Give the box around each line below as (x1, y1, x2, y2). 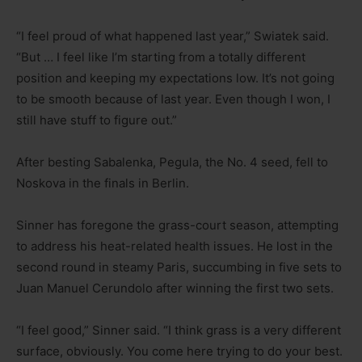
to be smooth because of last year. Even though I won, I (16, 91, 330, 107)
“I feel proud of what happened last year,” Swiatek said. (16, 28, 329, 44)
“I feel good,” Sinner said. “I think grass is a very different (16, 322, 341, 339)
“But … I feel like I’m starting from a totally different (16, 49, 305, 65)
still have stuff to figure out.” (16, 112, 177, 128)
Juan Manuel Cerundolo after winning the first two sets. (16, 280, 334, 297)
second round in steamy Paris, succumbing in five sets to (16, 259, 342, 276)
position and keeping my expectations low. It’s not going (16, 70, 335, 86)
